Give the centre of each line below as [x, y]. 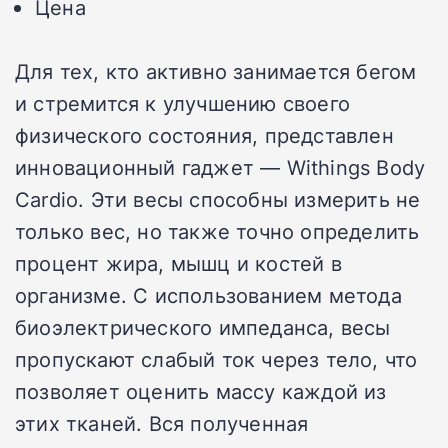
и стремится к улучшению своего [183, 102]
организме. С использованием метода [208, 294]
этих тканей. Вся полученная [162, 422]
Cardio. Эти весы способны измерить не [218, 198]
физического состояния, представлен [204, 134]
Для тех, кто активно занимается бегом [216, 70]
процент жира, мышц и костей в [178, 262]
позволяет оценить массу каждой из [201, 390]
